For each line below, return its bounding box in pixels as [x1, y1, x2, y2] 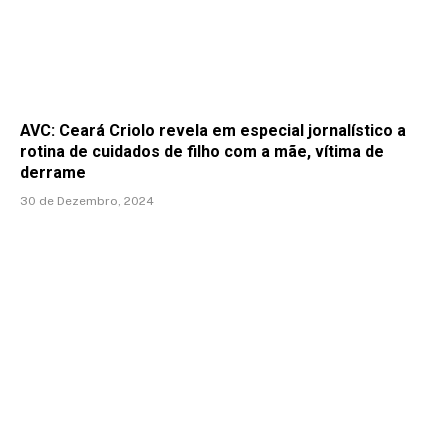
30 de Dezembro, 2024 [20, 194, 154, 209]
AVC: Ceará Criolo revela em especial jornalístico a [20, 121, 406, 141]
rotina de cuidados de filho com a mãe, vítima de [20, 142, 384, 162]
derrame [20, 163, 86, 183]
